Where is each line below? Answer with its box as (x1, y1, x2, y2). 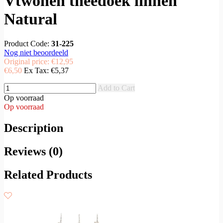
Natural (4, 10, 57, 28)
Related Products (4, 168, 92, 181)
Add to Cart (98, 83, 135, 92)
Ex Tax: (24, 66, 51, 75)
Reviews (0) (4, 144, 63, 158)
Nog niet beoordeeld (4, 48, 68, 57)
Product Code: (4, 39, 51, 48)
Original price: (4, 57, 51, 66)
